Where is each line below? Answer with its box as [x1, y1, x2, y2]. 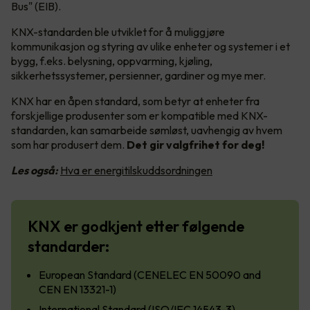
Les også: [11, 163, 58, 177]
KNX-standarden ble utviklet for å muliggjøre [11, 24, 225, 39]
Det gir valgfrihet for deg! [127, 137, 264, 152]
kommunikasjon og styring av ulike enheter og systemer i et [11, 39, 290, 53]
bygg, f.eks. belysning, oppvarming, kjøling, [11, 53, 212, 68]
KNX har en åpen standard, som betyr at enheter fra [11, 93, 259, 108]
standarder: [28, 236, 112, 256]
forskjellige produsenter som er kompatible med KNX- [11, 108, 268, 122]
